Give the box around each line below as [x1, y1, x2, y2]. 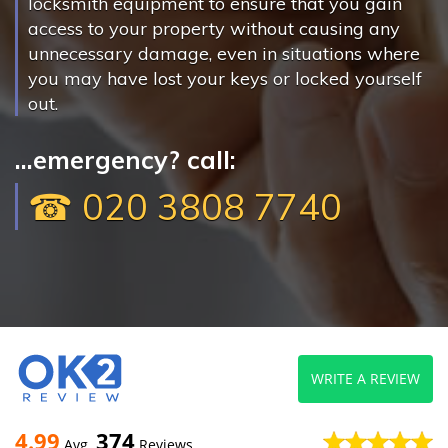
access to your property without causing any [28, 17, 400, 40]
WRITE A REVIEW [311, 368, 420, 388]
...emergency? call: [15, 144, 236, 175]
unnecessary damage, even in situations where [28, 42, 420, 65]
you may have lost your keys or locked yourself [28, 67, 422, 90]
